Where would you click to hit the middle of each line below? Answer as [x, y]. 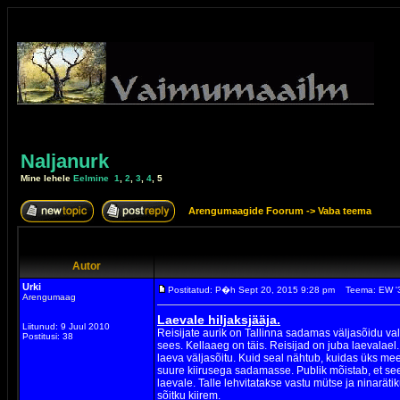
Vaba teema [345, 211]
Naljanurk [65, 161]
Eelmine [91, 178]
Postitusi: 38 [48, 336]
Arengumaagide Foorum [247, 211]
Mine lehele [47, 178]
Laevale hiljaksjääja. [219, 320]
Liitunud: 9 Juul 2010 [66, 326]
